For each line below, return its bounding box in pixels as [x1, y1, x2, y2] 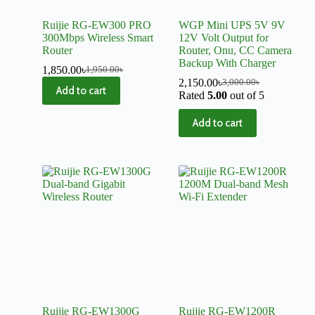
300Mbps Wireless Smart [42, 31, 153, 44]
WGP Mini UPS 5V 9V [179, 18, 285, 31]
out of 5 [227, 89, 264, 101]
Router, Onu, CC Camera [179, 44, 292, 56]
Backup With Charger [179, 56, 276, 69]
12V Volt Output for [179, 31, 269, 44]
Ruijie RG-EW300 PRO [42, 18, 151, 31]
